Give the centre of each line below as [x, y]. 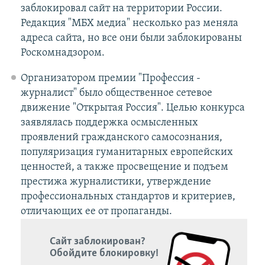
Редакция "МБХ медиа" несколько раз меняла [129, 24]
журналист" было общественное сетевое [116, 93]
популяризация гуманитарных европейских [127, 153]
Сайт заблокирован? [98, 242]
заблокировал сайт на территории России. [121, 9]
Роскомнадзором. [62, 53]
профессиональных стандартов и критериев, [128, 197]
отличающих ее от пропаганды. [96, 212]
